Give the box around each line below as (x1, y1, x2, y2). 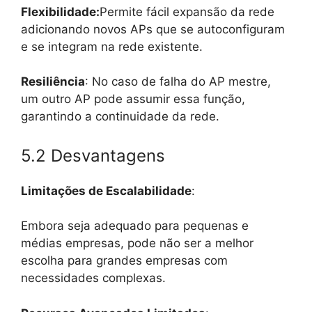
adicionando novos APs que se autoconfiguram (21, 22, 285, 36)
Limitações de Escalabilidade (21, 183, 192, 198)
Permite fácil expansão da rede (100, 4, 274, 19)
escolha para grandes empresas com (21, 253, 228, 268)
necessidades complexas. (21, 271, 166, 286)
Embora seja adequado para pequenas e (21, 219, 249, 233)
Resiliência (21, 75, 85, 89)
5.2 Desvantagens (21, 145, 165, 166)
